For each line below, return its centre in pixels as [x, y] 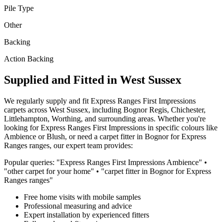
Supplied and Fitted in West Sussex [93, 80]
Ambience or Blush [34, 136]
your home [74, 171]
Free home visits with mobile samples [82, 197]
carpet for [40, 171]
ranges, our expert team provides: [80, 145]
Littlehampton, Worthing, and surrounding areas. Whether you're [105, 118]
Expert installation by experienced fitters [86, 215]
